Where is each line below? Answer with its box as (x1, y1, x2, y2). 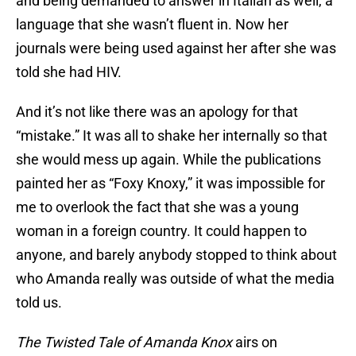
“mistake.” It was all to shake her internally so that (16, 127, 327, 145)
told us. (16, 294, 62, 311)
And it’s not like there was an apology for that (16, 103, 298, 121)
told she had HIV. (16, 64, 122, 81)
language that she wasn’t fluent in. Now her (16, 16, 288, 33)
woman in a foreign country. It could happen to (16, 222, 307, 240)
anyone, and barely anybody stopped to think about (16, 246, 337, 264)
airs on (232, 334, 277, 351)
